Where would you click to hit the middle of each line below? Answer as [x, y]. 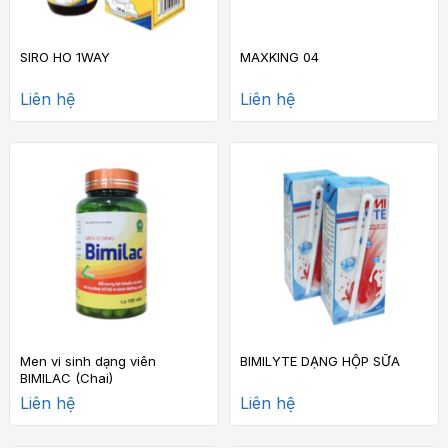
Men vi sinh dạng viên [88, 360]
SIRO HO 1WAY [65, 56]
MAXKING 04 [279, 56]
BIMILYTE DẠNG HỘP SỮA [320, 360]
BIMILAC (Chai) [66, 377]
